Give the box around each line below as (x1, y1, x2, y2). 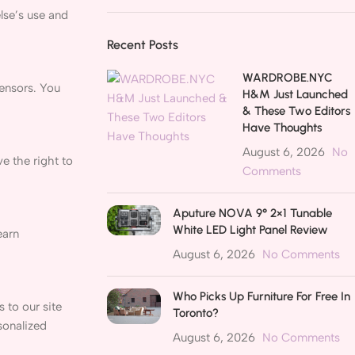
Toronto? (172, 306, 219, 320)
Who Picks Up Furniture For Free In (172, 289, 350, 303)
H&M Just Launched (242, 87, 349, 101)
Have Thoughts (242, 120, 323, 135)
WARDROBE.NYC (242, 71, 334, 85)
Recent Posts (106, 37, 178, 52)
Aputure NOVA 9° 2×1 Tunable (172, 206, 332, 220)
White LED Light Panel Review (172, 223, 328, 237)
